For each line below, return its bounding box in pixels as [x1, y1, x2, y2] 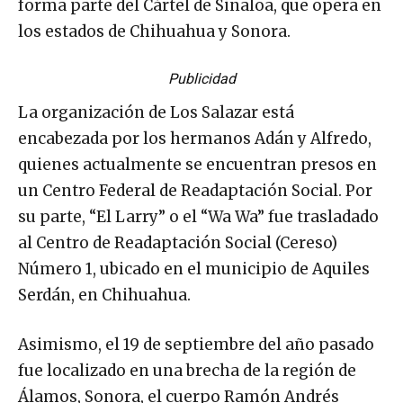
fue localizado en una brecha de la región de [18, 361, 356, 381]
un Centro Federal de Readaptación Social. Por [18, 181, 372, 201]
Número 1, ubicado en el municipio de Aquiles [18, 259, 370, 280]
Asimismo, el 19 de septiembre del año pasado [18, 335, 374, 355]
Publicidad [167, 70, 236, 88]
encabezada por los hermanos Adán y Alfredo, [18, 129, 372, 149]
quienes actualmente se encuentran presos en [18, 155, 377, 175]
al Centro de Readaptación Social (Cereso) [18, 233, 337, 254]
